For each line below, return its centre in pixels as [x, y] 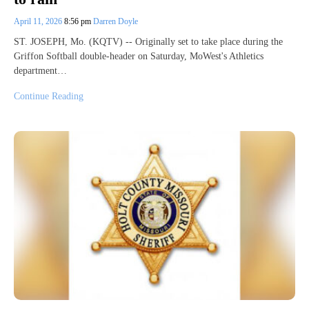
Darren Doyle [116, 22]
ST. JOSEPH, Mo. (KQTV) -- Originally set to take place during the [148, 42]
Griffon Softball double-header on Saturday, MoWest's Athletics [139, 57]
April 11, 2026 [39, 22]
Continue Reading [49, 97]
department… [40, 71]
